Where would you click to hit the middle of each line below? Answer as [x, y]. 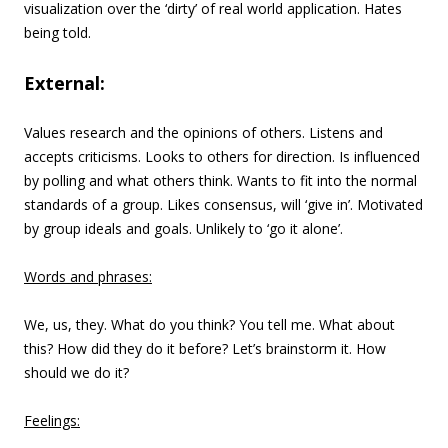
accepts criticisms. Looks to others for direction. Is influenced [222, 156]
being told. [57, 32]
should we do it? [76, 372]
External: [64, 83]
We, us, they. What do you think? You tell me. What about [209, 324]
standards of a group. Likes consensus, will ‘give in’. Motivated [223, 204]
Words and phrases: [88, 276]
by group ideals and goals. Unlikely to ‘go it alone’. [183, 228]
